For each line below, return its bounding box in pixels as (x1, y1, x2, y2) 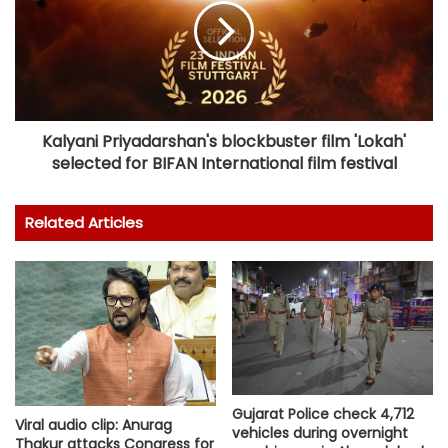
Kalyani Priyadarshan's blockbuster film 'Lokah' (42, 130, 406, 154)
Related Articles (25, 212, 143, 234)
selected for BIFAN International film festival (51, 152, 397, 176)
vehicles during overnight (232, 423, 408, 444)
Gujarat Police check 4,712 (232, 404, 414, 425)
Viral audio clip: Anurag (15, 414, 172, 435)
